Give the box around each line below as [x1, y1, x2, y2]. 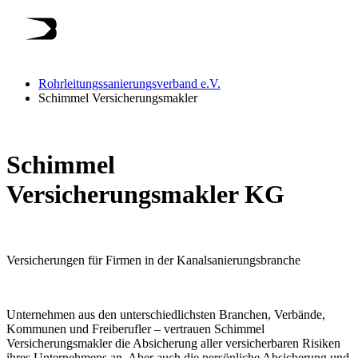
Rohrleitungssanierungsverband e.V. [38, 77, 221, 91]
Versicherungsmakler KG [6, 179, 284, 209]
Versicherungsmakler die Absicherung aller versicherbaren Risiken [6, 336, 340, 351]
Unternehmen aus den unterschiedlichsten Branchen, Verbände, [6, 308, 325, 322]
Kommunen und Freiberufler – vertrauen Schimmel [6, 322, 265, 336]
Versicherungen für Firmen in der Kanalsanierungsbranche [6, 253, 300, 268]
